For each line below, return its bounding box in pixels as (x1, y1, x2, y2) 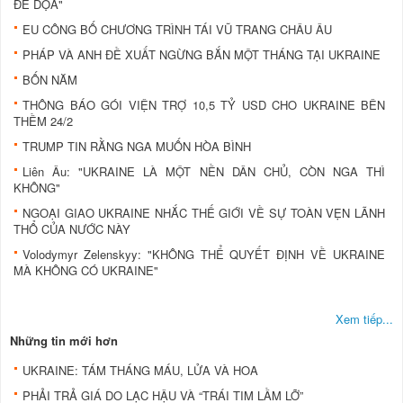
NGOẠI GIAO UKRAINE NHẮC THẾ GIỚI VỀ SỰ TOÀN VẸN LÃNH (22, 203, 385, 221)
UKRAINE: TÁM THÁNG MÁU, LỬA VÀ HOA (22, 361, 258, 379)
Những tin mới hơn (10, 331, 118, 349)
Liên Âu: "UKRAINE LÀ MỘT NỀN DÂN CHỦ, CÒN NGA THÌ (22, 162, 385, 180)
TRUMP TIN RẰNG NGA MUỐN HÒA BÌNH (22, 137, 251, 155)
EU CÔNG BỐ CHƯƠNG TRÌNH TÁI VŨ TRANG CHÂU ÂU (22, 20, 332, 38)
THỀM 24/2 (13, 112, 73, 130)
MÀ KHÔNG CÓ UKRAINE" (13, 261, 158, 279)
